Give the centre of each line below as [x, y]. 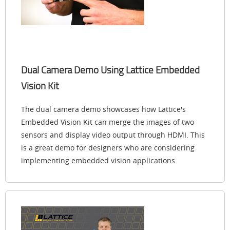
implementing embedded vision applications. [99, 161]
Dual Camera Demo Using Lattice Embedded [110, 70]
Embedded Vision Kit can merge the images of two [108, 122]
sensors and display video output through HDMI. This [113, 135]
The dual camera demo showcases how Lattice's [103, 109]
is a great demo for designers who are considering [108, 148]
